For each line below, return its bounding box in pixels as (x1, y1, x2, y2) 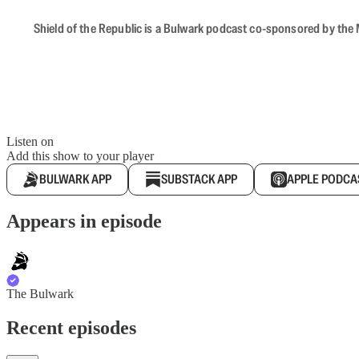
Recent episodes (6, 317, 136, 339)
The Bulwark (6, 287, 74, 301)
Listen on (6, 134, 54, 148)
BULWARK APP (39, 170, 111, 188)
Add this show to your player (6, 148, 154, 163)
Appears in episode (6, 211, 162, 232)
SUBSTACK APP (161, 170, 237, 188)
